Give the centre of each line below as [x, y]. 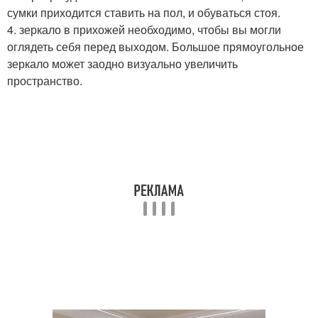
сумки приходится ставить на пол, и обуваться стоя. [144, 12]
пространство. [45, 80]
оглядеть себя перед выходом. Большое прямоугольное [155, 46]
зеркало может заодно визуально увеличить [122, 63]
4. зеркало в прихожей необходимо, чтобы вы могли [144, 29]
